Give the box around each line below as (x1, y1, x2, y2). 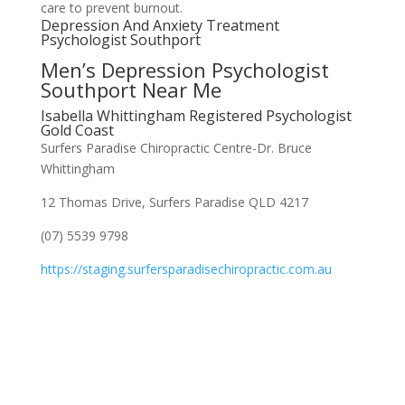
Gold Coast (40, 120, 114, 140)
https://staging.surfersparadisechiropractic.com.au (40, 260, 332, 278)
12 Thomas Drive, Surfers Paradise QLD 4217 (40, 193, 308, 211)
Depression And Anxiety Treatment (40, 15, 279, 35)
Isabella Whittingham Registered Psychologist (40, 106, 352, 126)
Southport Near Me (40, 76, 221, 103)
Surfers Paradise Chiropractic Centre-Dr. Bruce (40, 139, 312, 156)
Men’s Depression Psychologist (40, 56, 329, 83)
